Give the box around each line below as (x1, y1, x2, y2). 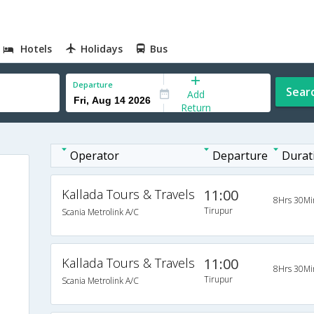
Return (180, 100, 211, 114)
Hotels (20, 42, 53, 55)
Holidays (81, 42, 123, 55)
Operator (69, 148, 119, 163)
